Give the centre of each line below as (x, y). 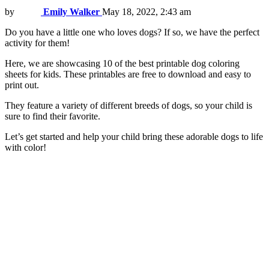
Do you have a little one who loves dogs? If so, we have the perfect (132, 32)
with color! (26, 148)
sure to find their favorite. (53, 116)
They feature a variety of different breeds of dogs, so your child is (128, 106)
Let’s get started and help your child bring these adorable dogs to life (134, 137)
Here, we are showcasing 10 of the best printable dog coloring (122, 64)
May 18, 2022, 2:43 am (147, 12)
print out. (22, 85)
